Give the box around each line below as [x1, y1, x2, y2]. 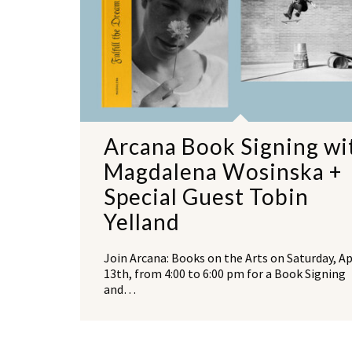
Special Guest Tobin [104, 183, 309, 211]
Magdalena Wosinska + [104, 158, 342, 185]
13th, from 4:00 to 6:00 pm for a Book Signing [104, 266, 346, 282]
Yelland [104, 208, 180, 236]
